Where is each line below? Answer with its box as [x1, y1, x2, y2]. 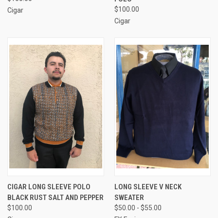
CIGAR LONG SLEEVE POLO [7, 182, 91, 191]
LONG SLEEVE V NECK [114, 182, 182, 191]
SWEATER [114, 193, 144, 202]
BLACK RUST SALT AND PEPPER [7, 193, 104, 202]
